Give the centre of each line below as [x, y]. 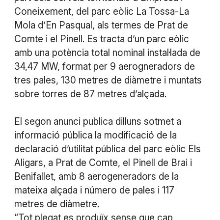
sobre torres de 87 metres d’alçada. [90, 94]
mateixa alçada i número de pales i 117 [94, 191]
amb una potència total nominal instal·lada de [107, 53]
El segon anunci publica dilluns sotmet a [97, 122]
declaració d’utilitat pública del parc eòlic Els [107, 149]
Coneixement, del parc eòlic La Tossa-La [101, 12]
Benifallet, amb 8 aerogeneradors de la [96, 177]
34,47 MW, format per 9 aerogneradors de [104, 67]
